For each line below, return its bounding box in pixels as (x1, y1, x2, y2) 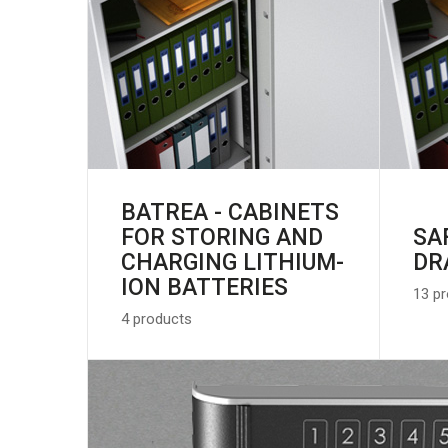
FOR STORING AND (121, 224, 323, 252)
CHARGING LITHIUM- (121, 249, 344, 277)
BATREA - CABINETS (121, 199, 339, 227)
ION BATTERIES (121, 274, 288, 302)
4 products (121, 310, 192, 329)
